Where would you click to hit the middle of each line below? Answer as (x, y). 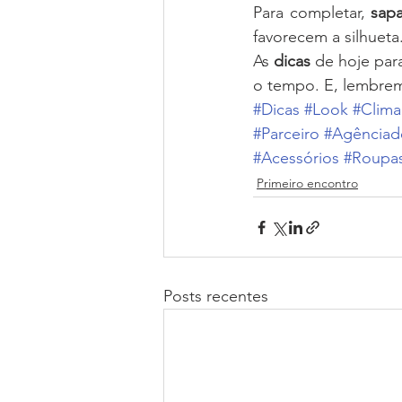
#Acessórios (296, 158)
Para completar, (312, 13)
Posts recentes (216, 297)
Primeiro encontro (307, 184)
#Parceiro (286, 134)
